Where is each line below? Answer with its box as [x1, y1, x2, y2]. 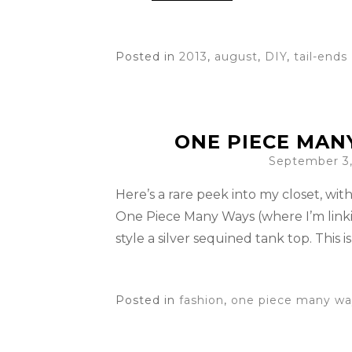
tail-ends [294, 49, 347, 64]
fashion [179, 293, 224, 307]
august [214, 49, 258, 64]
